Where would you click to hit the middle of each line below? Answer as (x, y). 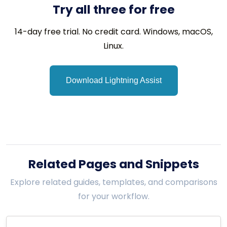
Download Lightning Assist (113, 80)
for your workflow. (113, 196)
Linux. (113, 46)
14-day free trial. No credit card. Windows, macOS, (113, 31)
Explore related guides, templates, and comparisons (113, 182)
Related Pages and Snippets (113, 164)
